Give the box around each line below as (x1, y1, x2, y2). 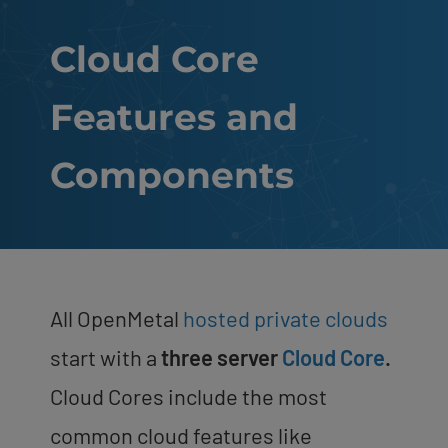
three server (161, 343, 282, 370)
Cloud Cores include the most (50, 382, 327, 409)
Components (50, 152, 294, 197)
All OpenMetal (50, 304, 183, 331)
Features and (50, 94, 298, 139)
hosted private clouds (183, 304, 388, 331)
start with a (50, 343, 161, 370)
